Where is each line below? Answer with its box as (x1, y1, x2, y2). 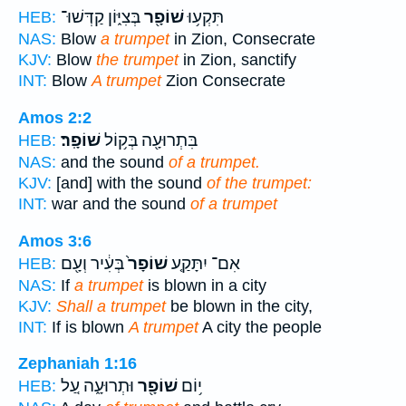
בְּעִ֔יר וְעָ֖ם (61, 253, 124, 274)
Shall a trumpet (56, 296, 166, 315)
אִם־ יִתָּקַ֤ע (168, 253, 240, 274)
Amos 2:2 (18, 108, 92, 127)
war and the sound (47, 194, 190, 213)
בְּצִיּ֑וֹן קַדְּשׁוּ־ (61, 7, 140, 28)
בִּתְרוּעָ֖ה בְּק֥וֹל (101, 130, 198, 150)
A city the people (198, 317, 322, 336)
